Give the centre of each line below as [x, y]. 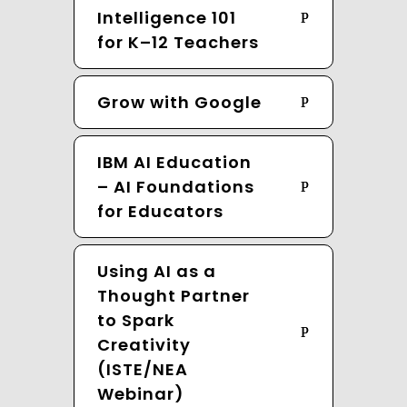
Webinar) [140, 394]
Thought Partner [173, 296]
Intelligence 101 [166, 18]
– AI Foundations [175, 187]
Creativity [144, 345]
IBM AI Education [174, 162]
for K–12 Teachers [178, 42]
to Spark [135, 320]
